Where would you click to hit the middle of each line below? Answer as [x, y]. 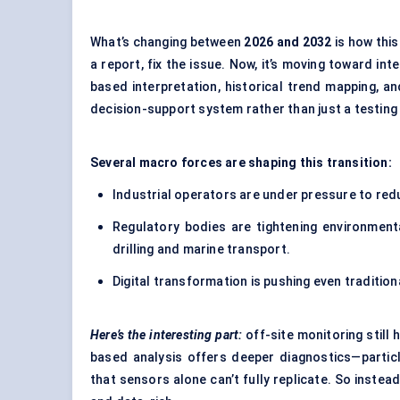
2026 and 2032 [288, 42]
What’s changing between [167, 42]
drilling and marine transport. [201, 250]
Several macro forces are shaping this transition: [241, 163]
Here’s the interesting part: [167, 335]
